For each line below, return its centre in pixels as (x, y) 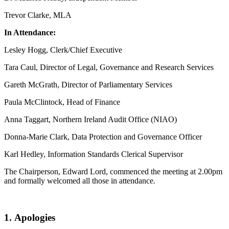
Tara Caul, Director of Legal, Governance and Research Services (109, 67)
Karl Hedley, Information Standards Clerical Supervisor (94, 154)
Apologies (35, 218)
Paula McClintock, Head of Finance (62, 102)
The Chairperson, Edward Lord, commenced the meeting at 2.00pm (113, 171)
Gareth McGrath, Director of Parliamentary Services (88, 84)
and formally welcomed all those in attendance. (80, 180)
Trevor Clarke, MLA (38, 15)
